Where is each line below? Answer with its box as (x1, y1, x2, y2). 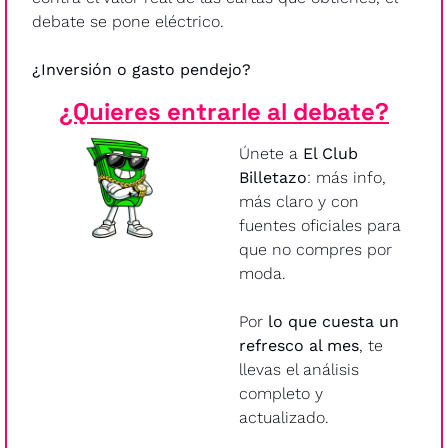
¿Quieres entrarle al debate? (59, 95, 389, 127)
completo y (239, 383, 323, 403)
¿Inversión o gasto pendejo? (32, 59, 251, 79)
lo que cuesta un (268, 311, 399, 331)
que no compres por (239, 239, 392, 259)
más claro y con (239, 191, 359, 211)
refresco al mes (239, 335, 359, 355)
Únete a (239, 143, 303, 163)
